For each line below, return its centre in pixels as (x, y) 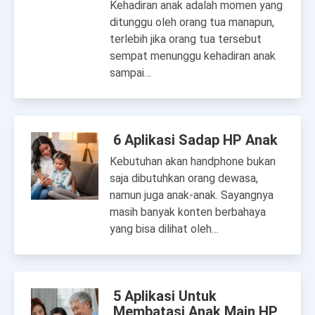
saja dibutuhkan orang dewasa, (184, 178)
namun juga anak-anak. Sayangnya (192, 195)
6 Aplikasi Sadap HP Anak (195, 140)
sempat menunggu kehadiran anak (193, 56)
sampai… (130, 73)
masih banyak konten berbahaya (188, 212)
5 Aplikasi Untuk (165, 296)
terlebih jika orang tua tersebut (186, 39)
